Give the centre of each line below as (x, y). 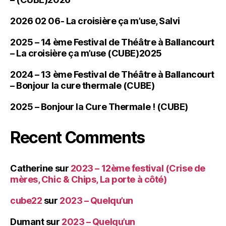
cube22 (26, 201)
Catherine (32, 168)
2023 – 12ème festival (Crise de (138, 168)
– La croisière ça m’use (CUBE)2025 (86, 53)
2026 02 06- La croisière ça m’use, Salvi (95, 21)
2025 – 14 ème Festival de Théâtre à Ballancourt (112, 42)
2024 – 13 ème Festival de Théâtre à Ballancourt (112, 75)
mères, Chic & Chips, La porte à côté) (89, 180)
